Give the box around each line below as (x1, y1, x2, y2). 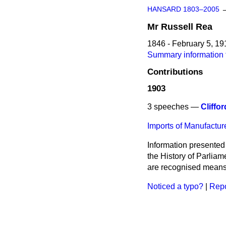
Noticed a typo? (147, 182, 203, 191)
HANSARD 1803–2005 (147, 6, 219, 13)
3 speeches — (147, 102, 201, 111)
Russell (161, 22, 193, 32)
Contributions (147, 67, 203, 77)
